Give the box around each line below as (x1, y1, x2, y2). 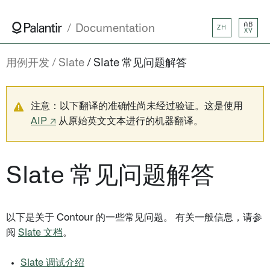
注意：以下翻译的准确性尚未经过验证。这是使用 (31, 101, 243, 111)
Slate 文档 (18, 228, 63, 237)
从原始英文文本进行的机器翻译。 (56, 116, 203, 126)
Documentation (75, 24, 155, 34)
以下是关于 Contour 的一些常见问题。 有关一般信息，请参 (6, 213, 262, 222)
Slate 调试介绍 (20, 258, 84, 268)
